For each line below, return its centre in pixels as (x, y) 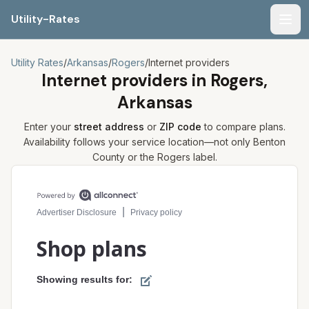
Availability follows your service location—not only (138, 142)
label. (203, 157)
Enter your (49, 127)
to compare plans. (243, 127)
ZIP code (180, 127)
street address (109, 127)
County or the (124, 157)
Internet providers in (126, 80)
